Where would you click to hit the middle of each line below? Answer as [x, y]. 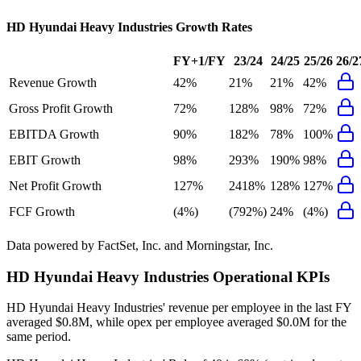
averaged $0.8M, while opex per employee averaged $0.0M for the [176, 322]
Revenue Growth [53, 82]
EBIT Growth [45, 160]
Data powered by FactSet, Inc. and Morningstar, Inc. [140, 245]
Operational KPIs [269, 276]
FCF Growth [42, 211]
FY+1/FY [199, 60]
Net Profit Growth [55, 185]
